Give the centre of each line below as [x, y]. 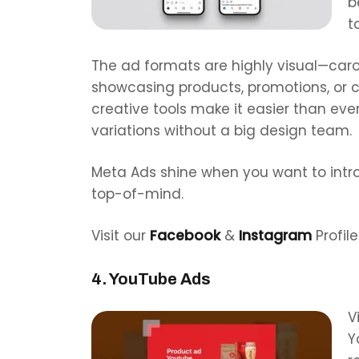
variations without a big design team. [222, 130]
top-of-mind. [137, 194]
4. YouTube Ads [151, 278]
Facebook [185, 235]
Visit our [121, 235]
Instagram [275, 235]
